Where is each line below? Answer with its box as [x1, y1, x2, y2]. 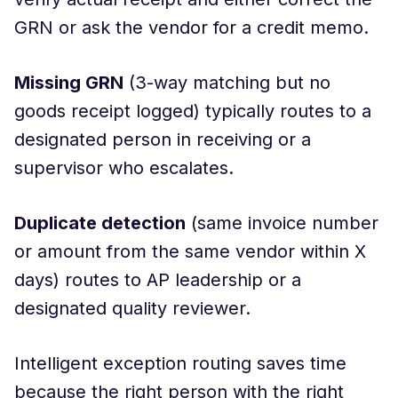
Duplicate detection [14, 212, 186, 234]
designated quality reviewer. [14, 298, 251, 319]
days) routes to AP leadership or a [14, 269, 301, 291]
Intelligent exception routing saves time [14, 353, 346, 374]
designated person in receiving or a [14, 129, 311, 150]
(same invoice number [186, 212, 378, 234]
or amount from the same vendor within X [14, 241, 366, 262]
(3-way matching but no [123, 72, 330, 93]
